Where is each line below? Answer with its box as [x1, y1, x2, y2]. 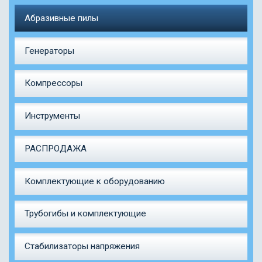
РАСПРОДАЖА [24, 143, 87, 154]
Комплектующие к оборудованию [24, 175, 165, 187]
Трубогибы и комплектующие [24, 208, 146, 219]
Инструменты [24, 111, 80, 122]
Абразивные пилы [24, 12, 98, 23]
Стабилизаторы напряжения [24, 241, 140, 252]
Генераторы [24, 45, 74, 56]
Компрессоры [24, 78, 82, 89]
